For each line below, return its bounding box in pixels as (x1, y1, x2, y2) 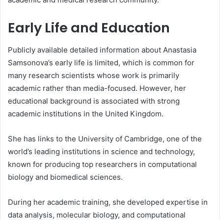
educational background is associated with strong (8, 96, 180, 106)
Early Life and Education (8, 19, 170, 37)
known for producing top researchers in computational (8, 159, 197, 169)
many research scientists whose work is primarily (8, 70, 179, 80)
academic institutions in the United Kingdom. (8, 109, 164, 118)
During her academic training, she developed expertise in (8, 197, 208, 207)
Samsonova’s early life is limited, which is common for (8, 57, 194, 67)
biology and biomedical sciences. (8, 172, 123, 182)
